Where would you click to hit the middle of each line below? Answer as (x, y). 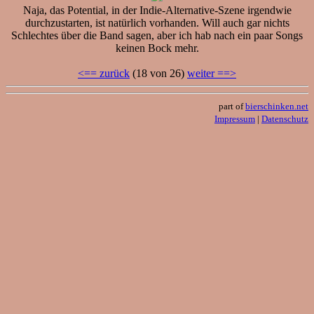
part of (232, 106)
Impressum (235, 118)
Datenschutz (285, 118)
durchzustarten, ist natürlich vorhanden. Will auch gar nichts (157, 22)
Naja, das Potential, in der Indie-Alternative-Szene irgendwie (157, 10)
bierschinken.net (277, 106)
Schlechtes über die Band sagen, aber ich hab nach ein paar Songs (157, 35)
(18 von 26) (158, 73)
